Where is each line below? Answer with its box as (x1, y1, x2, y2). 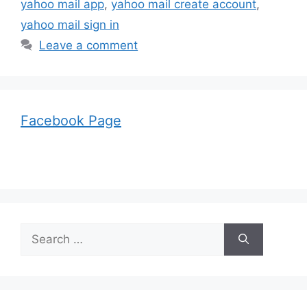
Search (20, 224, 58, 238)
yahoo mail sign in (21, 18, 119, 32)
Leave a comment (39, 38, 138, 53)
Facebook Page (21, 112, 121, 130)
